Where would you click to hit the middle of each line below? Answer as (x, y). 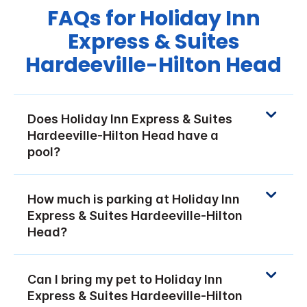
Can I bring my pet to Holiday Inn (125, 279)
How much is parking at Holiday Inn (134, 199)
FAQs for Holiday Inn (153, 18)
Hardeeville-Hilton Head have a (123, 135)
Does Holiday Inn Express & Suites (130, 119)
